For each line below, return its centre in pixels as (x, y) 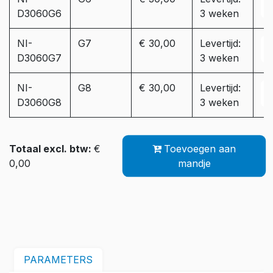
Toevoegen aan (200, 148)
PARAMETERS (58, 260)
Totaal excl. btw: (51, 148)
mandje (194, 163)
